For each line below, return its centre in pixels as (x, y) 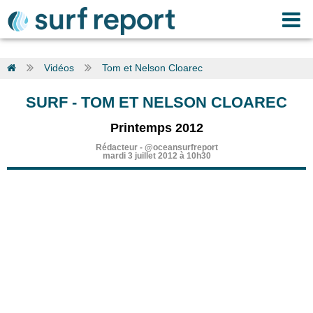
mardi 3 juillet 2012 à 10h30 (156, 156)
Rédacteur (116, 147)
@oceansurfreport (181, 147)
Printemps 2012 (156, 128)
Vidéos (59, 68)
